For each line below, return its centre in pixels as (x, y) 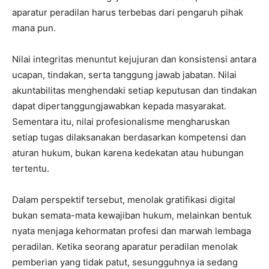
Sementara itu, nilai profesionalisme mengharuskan (121, 122)
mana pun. (34, 28)
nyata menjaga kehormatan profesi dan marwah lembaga (131, 231)
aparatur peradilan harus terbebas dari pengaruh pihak (128, 12)
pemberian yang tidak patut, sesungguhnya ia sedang (125, 262)
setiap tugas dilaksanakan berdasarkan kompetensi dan (129, 137)
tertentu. (31, 168)
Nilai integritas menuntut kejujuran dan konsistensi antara (134, 59)
